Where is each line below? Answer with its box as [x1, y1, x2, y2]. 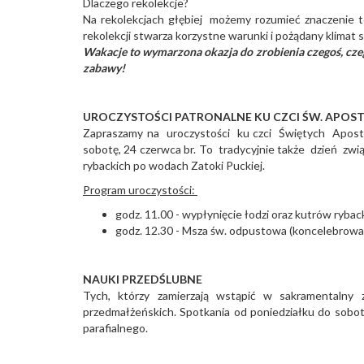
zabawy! [83, 60, 125, 75]
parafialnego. [83, 320, 148, 335]
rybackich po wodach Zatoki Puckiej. [83, 158, 267, 172]
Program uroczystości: [83, 182, 197, 197]
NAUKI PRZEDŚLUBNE [83, 271, 202, 286]
